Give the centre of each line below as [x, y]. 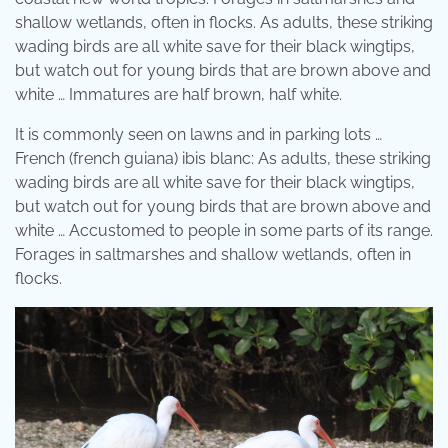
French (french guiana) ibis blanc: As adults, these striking [223, 159]
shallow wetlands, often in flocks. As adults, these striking [224, 23]
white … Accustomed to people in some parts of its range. [224, 231]
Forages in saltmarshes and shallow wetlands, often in [213, 255]
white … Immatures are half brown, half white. [178, 95]
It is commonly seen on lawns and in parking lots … [198, 135]
